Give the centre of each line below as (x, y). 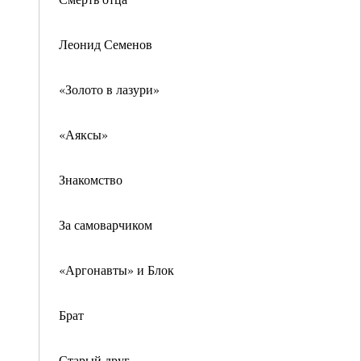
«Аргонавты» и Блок (116, 270)
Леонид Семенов (106, 44)
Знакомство (91, 179)
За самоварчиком (106, 224)
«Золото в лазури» (109, 89)
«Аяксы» (83, 134)
